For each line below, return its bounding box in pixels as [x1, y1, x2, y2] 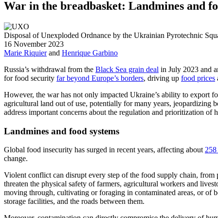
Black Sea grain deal [95, 65, 159, 73]
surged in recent [87, 145, 135, 154]
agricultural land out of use [4, 99, 86, 108]
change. [4, 154, 28, 163]
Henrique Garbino [62, 48, 118, 57]
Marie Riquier [4, 48, 47, 57]
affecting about [157, 145, 203, 154]
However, [4, 90, 34, 99]
